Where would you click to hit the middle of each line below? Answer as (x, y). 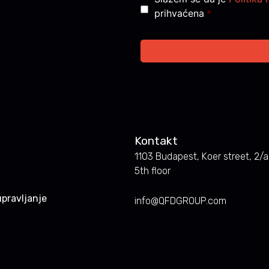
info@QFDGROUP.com (180, 201)
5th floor (153, 171)
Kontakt (156, 141)
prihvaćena (179, 13)
